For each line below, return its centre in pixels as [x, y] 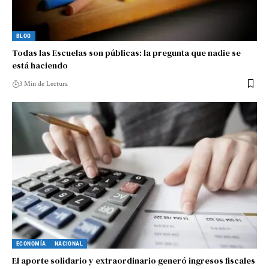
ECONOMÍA [31, 244]
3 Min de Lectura [44, 83]
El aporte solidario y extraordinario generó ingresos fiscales [134, 261]
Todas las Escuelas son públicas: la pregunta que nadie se [126, 53]
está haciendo [40, 65]
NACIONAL [69, 244]
